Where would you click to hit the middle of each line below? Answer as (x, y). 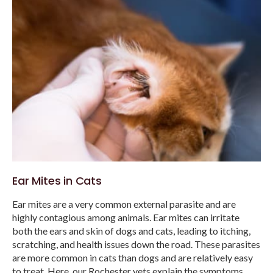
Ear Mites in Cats (57, 180)
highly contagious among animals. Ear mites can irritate (126, 217)
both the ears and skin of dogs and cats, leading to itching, (131, 230)
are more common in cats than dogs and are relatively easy (133, 257)
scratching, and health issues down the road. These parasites (136, 244)
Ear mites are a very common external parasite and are (124, 204)
